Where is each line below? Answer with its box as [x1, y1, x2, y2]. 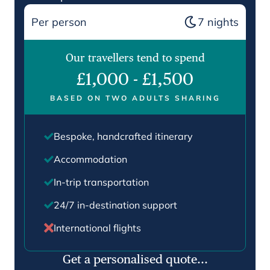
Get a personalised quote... [62, 251, 208, 266]
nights [207, 14, 239, 29]
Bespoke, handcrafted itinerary [54, 130, 193, 142]
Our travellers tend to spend [65, 51, 205, 64]
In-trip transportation [54, 175, 149, 188]
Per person [31, 14, 87, 29]
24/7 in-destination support [54, 198, 177, 211]
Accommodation [54, 152, 127, 165]
